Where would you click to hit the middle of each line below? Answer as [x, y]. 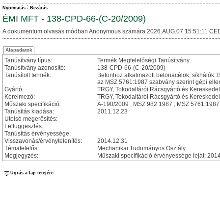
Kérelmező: [20, 97]
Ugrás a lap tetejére [32, 173]
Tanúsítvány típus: [28, 60]
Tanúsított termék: [28, 75]
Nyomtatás [14, 8]
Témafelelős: [22, 148]
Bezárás [39, 8]
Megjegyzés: [21, 156]
